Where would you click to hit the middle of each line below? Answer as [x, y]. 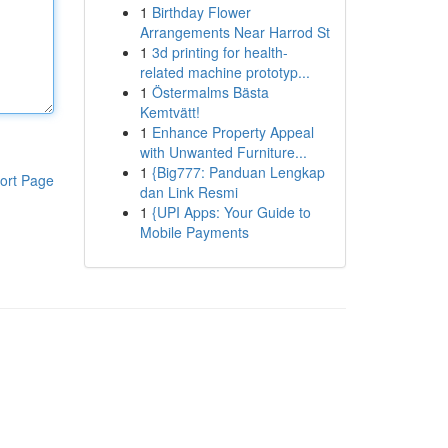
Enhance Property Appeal [232, 132]
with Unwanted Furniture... [223, 152]
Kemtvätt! [169, 112]
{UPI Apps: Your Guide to [231, 212]
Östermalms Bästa [210, 92]
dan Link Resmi [188, 192]
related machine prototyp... [224, 72]
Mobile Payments [194, 232]
